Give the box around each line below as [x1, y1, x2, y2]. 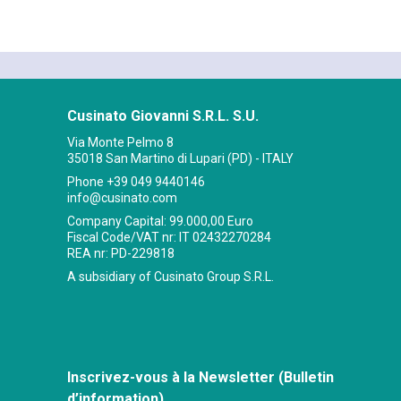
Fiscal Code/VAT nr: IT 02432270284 [67, 230, 271, 245]
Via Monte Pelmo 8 [67, 135, 174, 150]
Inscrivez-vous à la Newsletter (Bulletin [67, 369, 334, 387]
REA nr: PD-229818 [67, 246, 175, 261]
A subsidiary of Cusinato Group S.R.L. [67, 269, 274, 285]
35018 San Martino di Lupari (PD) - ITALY [67, 151, 294, 166]
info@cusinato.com [67, 191, 177, 206]
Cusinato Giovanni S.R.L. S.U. [67, 107, 259, 125]
